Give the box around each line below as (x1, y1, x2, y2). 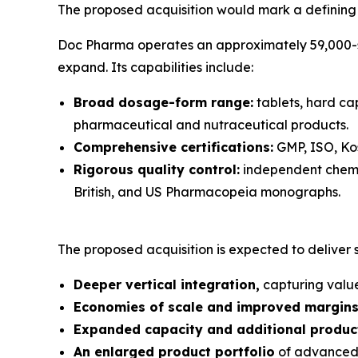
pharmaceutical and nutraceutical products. (74, 117, 348, 133)
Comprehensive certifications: (74, 139, 273, 155)
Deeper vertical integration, (74, 276, 260, 292)
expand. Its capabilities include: (58, 59, 253, 75)
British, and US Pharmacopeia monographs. (74, 184, 340, 200)
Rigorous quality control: (74, 161, 240, 177)
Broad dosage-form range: (74, 94, 253, 110)
